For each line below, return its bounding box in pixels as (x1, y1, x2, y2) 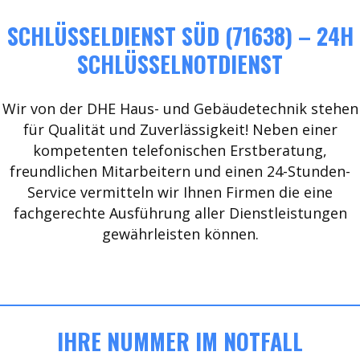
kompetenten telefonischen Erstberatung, (33, 141, 327, 160)
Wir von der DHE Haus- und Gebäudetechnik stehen (2, 99, 358, 118)
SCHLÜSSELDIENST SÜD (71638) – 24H (6, 19, 354, 52)
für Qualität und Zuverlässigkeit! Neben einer (22, 120, 337, 139)
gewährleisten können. (101, 224, 259, 243)
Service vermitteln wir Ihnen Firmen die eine (27, 182, 333, 202)
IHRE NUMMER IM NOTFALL (57, 325, 303, 358)
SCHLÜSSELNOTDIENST (77, 47, 283, 80)
